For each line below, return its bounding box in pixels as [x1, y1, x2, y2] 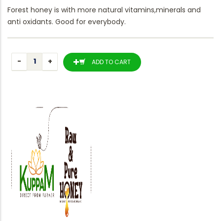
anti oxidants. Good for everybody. [7, 16, 126, 27]
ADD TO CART [92, 57, 131, 66]
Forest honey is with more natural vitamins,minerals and [7, 4, 201, 15]
